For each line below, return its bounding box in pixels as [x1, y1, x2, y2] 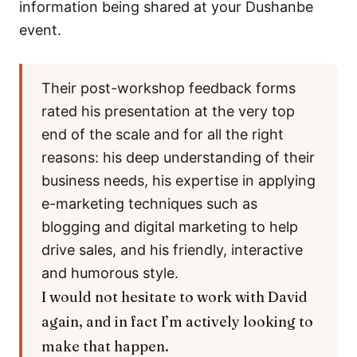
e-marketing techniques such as [41, 195, 257, 212]
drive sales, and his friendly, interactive [41, 241, 303, 258]
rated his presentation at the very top [41, 103, 295, 120]
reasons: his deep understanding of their [41, 149, 315, 166]
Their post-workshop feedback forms [41, 80, 296, 96]
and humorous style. [41, 265, 178, 281]
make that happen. [41, 337, 169, 355]
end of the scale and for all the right [41, 126, 284, 143]
